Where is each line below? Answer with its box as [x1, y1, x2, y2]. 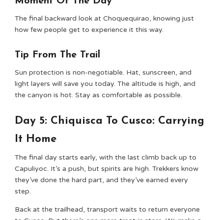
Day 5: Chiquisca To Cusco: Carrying [15, 115, 204, 127]
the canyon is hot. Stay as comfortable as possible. [15, 91, 184, 99]
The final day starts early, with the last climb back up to [15, 153, 196, 162]
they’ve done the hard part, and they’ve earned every [15, 176, 188, 184]
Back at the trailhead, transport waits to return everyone [15, 205, 200, 214]
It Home [15, 134, 56, 145]
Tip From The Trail [15, 50, 100, 60]
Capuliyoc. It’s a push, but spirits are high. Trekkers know [15, 165, 198, 173]
